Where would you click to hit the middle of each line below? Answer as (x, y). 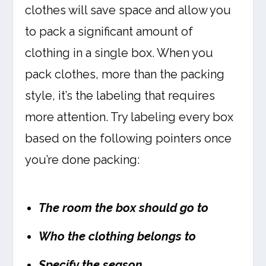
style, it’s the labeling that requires (120, 96)
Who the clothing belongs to (118, 237)
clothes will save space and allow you (128, 10)
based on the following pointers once (129, 139)
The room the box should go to (124, 208)
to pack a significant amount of (109, 32)
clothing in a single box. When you (119, 53)
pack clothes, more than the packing (125, 75)
